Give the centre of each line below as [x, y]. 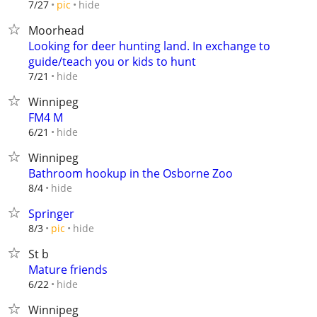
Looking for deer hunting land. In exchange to [149, 46]
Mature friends [68, 270]
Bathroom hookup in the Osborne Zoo [131, 173]
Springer [51, 214]
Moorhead [56, 30]
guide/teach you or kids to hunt [112, 62]
